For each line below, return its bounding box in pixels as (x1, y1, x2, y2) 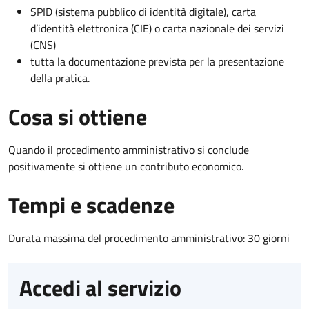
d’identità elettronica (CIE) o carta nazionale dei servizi (30, 19, 284, 37)
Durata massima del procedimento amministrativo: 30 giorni (8, 229, 290, 246)
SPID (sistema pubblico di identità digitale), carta (30, 3, 256, 20)
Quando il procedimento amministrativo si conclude (8, 141, 249, 158)
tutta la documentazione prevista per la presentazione (30, 52, 284, 70)
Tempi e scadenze (8, 188, 175, 221)
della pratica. (30, 69, 90, 86)
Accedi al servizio (19, 270, 181, 304)
